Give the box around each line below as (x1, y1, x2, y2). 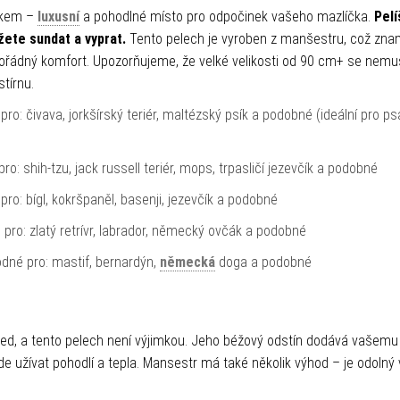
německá (160, 254, 215, 271)
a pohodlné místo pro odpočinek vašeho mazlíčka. (79, 8, 374, 25)
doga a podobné (215, 254, 312, 271)
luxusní (37, 8, 79, 25)
